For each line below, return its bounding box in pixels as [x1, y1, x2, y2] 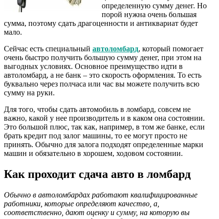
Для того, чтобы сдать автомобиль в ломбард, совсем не [4, 105, 191, 113]
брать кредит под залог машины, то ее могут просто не [4, 131, 187, 140]
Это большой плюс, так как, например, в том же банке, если [4, 122, 205, 131]
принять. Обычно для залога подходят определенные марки [4, 140, 203, 149]
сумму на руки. [4, 88, 55, 97]
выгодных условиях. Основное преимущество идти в [4, 62, 183, 70]
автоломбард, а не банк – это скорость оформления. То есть [4, 70, 201, 79]
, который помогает [138, 44, 203, 53]
